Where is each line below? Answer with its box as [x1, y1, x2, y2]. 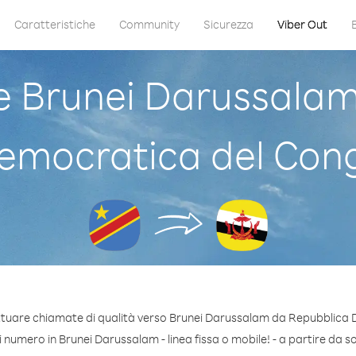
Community [118, 17, 180, 32]
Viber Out [277, 17, 327, 32]
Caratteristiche [14, 17, 95, 32]
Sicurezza [203, 17, 253, 32]
